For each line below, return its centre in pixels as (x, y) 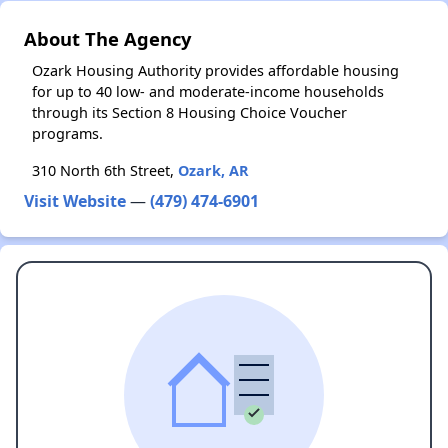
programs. (67, 134)
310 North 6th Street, (105, 171)
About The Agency (107, 39)
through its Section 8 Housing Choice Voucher (189, 113)
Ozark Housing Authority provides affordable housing (215, 71)
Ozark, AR (213, 171)
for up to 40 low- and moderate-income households (208, 92)
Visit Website (75, 201)
